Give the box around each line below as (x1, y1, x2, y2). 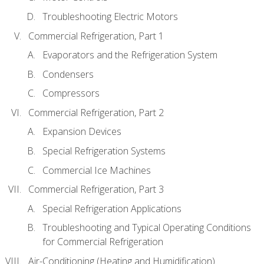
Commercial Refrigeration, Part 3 (28, 183, 164, 196)
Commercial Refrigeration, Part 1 (28, 29, 164, 42)
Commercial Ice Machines (42, 163, 151, 177)
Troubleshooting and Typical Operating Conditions (42, 221, 251, 235)
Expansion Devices (42, 125, 121, 138)
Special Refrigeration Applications (42, 202, 181, 215)
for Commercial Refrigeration (42, 235, 163, 249)
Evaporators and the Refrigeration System (42, 48, 217, 62)
